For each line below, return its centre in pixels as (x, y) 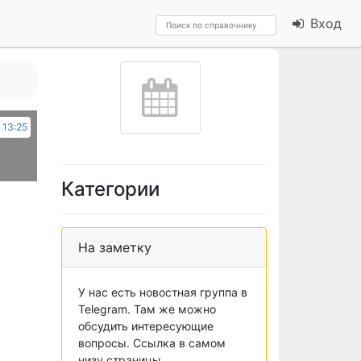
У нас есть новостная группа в (163, 292)
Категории (110, 189)
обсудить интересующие (146, 326)
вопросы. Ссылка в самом (152, 343)
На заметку (115, 247)
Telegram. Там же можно (147, 309)
